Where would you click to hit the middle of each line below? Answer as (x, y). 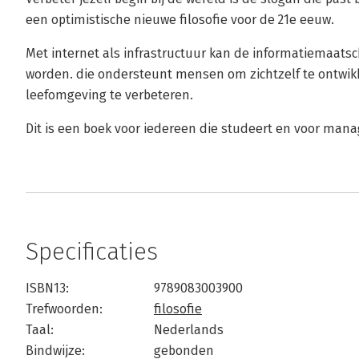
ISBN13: (47, 288)
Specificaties (92, 252)
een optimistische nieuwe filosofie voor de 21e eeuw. (180, 20)
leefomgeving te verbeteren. (109, 95)
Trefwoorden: (64, 309)
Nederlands (189, 330)
